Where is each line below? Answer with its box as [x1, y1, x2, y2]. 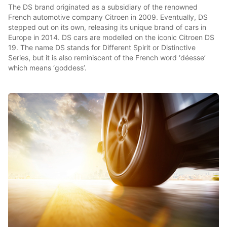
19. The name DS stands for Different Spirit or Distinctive [8, 43, 196, 52]
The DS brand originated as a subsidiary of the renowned [8, 3, 198, 12]
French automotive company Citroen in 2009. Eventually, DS [8, 13, 208, 22]
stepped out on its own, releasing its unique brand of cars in [8, 23, 206, 32]
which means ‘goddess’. [8, 63, 87, 72]
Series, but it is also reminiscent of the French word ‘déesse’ [8, 53, 206, 62]
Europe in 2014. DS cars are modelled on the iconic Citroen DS [8, 33, 214, 42]
